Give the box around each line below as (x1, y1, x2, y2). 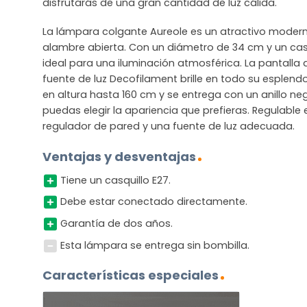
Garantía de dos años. (60, 216, 173, 230)
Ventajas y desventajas (42, 147, 196, 165)
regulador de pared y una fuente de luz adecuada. (42, 119, 295, 133)
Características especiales (42, 267, 219, 284)
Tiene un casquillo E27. (60, 173, 171, 187)
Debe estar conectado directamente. (60, 195, 247, 209)
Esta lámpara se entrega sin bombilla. (60, 238, 249, 252)
